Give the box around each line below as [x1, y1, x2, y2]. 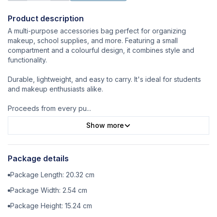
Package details [8, 154, 69, 164]
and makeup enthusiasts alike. [8, 85, 103, 93]
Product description [8, 14, 84, 24]
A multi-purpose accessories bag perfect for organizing [8, 27, 186, 35]
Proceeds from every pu [8, 104, 87, 113]
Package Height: [10, 201, 65, 210]
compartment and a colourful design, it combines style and [8, 46, 194, 55]
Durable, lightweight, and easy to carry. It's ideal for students [8, 75, 201, 84]
